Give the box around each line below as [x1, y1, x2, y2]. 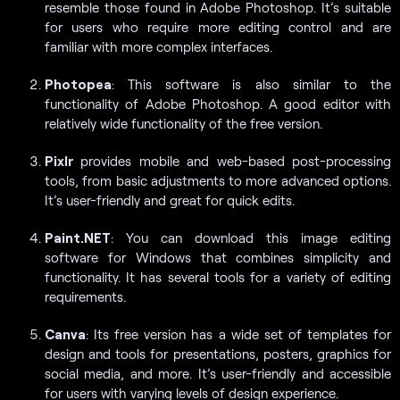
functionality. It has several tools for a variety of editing [45, 268, 391, 285]
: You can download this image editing [111, 229, 391, 246]
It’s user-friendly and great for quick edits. [45, 191, 295, 208]
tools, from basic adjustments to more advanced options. [45, 171, 391, 188]
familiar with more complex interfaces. [45, 37, 272, 54]
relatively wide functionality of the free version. [45, 114, 322, 131]
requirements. [45, 287, 126, 304]
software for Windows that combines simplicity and [45, 248, 391, 265]
